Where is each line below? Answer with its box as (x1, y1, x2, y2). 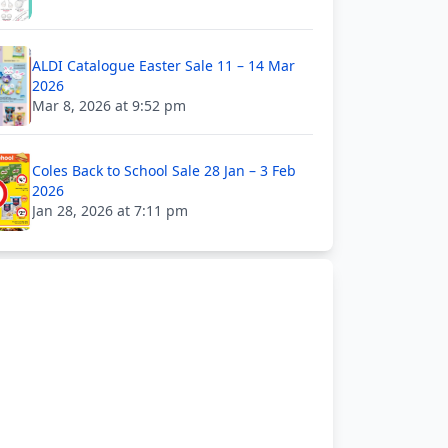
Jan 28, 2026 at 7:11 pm (32, 201, 188, 220)
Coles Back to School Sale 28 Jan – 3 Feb (32, 161, 296, 180)
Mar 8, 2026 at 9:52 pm (32, 96, 186, 115)
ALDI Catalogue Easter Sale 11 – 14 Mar (32, 56, 295, 75)
